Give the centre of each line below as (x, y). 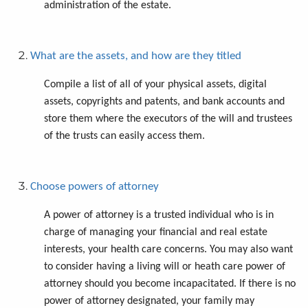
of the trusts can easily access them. (124, 136)
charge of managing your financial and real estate (156, 232)
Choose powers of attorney (95, 186)
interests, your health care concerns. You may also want (168, 249)
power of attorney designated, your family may (149, 301)
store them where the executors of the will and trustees (168, 119)
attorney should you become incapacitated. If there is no (170, 284)
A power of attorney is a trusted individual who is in (159, 215)
